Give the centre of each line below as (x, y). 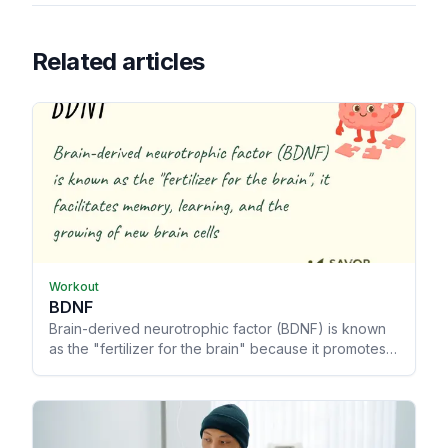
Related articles (118, 62)
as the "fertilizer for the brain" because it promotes (217, 349)
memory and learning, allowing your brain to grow (212, 369)
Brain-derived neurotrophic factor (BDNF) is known (217, 329)
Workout (74, 287)
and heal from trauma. (120, 389)
